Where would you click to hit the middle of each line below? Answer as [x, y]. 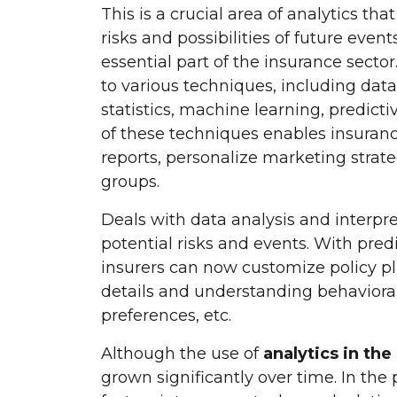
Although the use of [182, 353]
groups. [130, 181]
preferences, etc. [166, 315]
